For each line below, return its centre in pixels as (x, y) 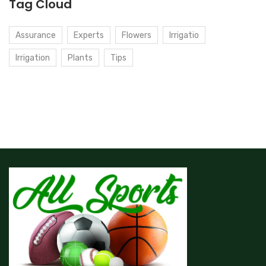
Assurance (36, 36)
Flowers (137, 36)
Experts (89, 36)
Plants (80, 58)
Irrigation (33, 58)
